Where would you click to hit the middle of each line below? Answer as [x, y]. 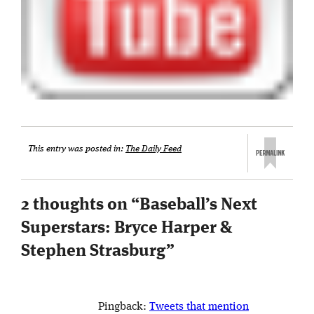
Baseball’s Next [198, 205]
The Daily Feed [153, 149]
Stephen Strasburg [94, 251]
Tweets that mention [199, 307]
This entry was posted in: [77, 149]
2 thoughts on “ [80, 205]
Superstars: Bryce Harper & [127, 228]
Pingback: [124, 307]
